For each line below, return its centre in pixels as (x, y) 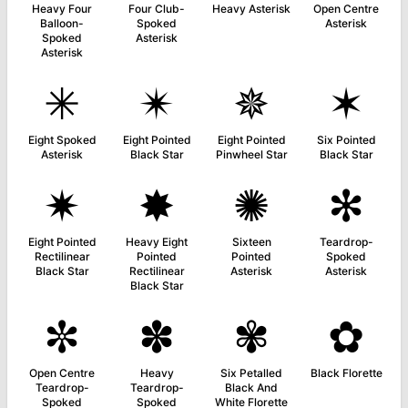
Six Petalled (251, 373)
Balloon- (62, 23)
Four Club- (157, 9)
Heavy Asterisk (251, 9)
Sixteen (251, 242)
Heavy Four (62, 9)
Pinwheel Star (251, 154)
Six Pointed (346, 140)
